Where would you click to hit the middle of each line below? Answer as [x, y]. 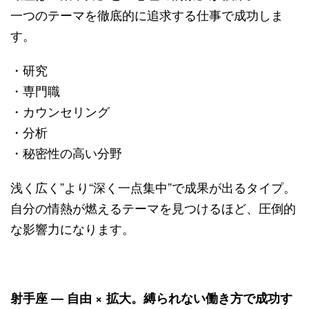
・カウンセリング [60, 111]
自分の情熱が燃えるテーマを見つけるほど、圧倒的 [153, 207]
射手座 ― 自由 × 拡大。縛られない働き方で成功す [151, 298]
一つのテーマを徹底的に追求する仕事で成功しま [147, 14]
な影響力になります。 [72, 228]
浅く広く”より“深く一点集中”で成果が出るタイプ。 [153, 187]
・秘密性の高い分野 [66, 152]
